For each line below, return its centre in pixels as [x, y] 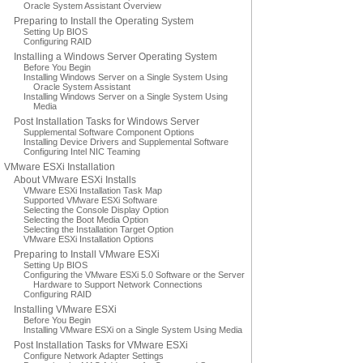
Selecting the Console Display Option [96, 210]
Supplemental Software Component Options [109, 132]
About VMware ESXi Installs [75, 180]
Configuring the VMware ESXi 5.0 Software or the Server [134, 275]
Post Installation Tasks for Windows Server [107, 122]
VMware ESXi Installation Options [89, 239]
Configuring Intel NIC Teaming [82, 152]
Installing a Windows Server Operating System [115, 57]
